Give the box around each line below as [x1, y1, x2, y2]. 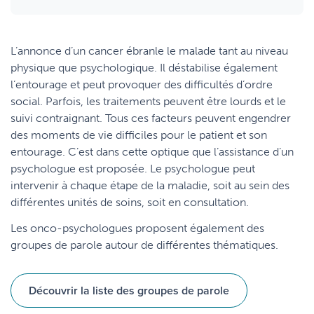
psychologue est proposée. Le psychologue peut [11, 162, 255, 175]
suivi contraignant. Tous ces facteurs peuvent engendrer [11, 111, 291, 125]
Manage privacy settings [95, 18, 219, 32]
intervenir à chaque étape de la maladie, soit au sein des [11, 179, 289, 192]
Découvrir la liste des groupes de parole [29, 282, 229, 299]
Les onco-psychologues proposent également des [11, 221, 264, 235]
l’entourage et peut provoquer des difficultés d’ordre [11, 78, 273, 91]
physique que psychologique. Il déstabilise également [11, 61, 278, 74]
